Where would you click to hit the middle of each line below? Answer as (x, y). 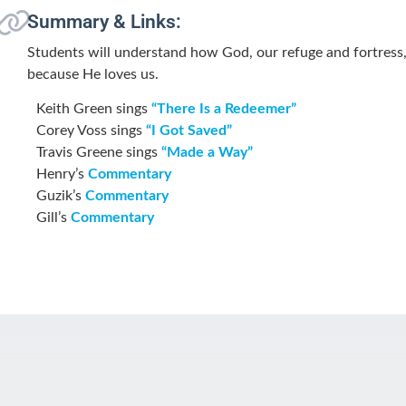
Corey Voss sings (91, 131)
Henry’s (62, 174)
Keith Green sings (94, 109)
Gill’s (53, 218)
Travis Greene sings (99, 153)
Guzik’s (61, 196)
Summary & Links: (104, 21)
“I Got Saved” (189, 131)
